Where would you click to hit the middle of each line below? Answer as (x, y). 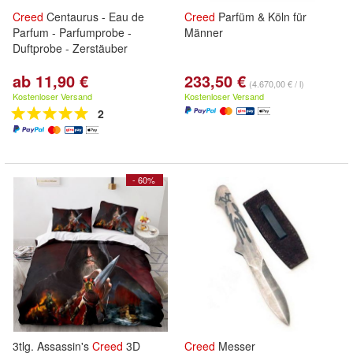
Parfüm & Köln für (261, 17)
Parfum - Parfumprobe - (72, 32)
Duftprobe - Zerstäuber (70, 48)
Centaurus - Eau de (94, 17)
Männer (204, 32)
